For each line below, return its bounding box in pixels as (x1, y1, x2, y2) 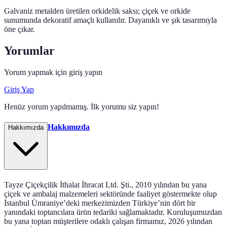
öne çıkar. (4, 24, 35, 33)
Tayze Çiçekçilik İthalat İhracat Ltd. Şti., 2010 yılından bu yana (4, 180, 207, 190)
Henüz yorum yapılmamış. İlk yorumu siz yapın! (4, 102, 159, 111)
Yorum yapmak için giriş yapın (4, 67, 102, 77)
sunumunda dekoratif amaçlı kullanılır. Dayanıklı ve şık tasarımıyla (4, 15, 217, 24)
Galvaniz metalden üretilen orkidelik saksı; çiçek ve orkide (4, 6, 191, 15)
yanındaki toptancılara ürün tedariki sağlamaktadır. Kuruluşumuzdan (4, 208, 222, 217)
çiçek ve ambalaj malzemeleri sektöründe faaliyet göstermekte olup (4, 190, 217, 199)
